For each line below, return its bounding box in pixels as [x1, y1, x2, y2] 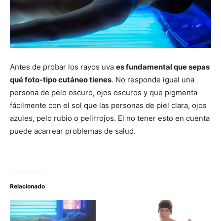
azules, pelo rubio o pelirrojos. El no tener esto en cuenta [10, 113, 210, 123]
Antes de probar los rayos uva [10, 62, 116, 72]
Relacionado [10, 182, 45, 190]
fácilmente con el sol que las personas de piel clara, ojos [10, 100, 207, 110]
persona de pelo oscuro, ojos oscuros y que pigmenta [10, 87, 197, 97]
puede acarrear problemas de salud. [10, 126, 136, 136]
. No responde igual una [111, 74, 194, 84]
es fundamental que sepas [116, 62, 210, 72]
